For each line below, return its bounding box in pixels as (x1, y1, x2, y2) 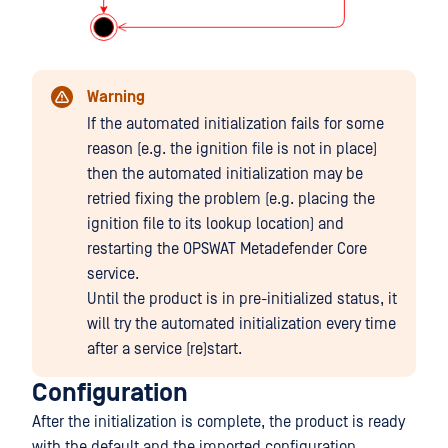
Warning (87, 87, 145, 106)
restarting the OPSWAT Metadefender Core (87, 239, 367, 258)
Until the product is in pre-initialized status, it (87, 289, 397, 308)
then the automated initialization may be (87, 164, 363, 183)
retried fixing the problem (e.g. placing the (87, 189, 375, 208)
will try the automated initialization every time (87, 314, 396, 333)
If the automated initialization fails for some (87, 114, 384, 133)
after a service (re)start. (87, 339, 242, 358)
